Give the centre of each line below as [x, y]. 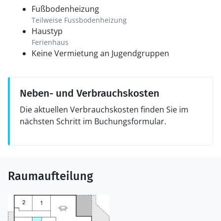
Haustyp [47, 31]
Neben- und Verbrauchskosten [90, 93]
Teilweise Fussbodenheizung [79, 20]
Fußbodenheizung [65, 9]
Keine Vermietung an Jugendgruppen [100, 53]
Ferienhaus [50, 42]
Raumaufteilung [51, 176]
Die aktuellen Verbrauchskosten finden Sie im [104, 110]
